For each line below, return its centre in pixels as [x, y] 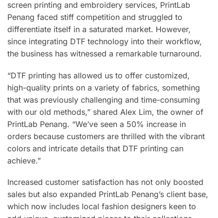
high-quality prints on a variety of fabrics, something [104, 87]
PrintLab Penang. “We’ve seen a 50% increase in [97, 124]
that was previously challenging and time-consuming [104, 100]
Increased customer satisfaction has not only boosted [105, 182]
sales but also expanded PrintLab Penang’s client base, [108, 194]
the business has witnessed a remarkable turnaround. [105, 54]
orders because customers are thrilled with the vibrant [106, 136]
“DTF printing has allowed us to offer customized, [99, 75]
